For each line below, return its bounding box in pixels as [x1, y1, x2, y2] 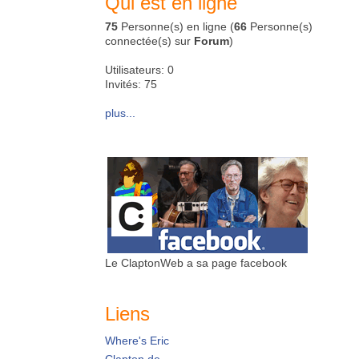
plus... [105, 107, 135, 119]
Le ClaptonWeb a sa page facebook [105, 256, 287, 269]
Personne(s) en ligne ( [118, 20, 234, 33]
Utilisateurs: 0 [105, 63, 174, 76]
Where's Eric [105, 334, 169, 348]
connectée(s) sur [105, 34, 194, 47]
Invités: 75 [105, 78, 157, 91]
